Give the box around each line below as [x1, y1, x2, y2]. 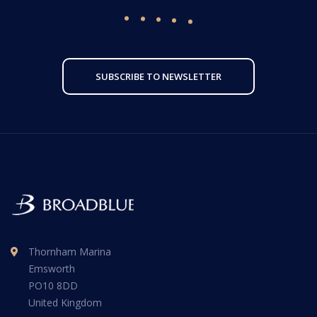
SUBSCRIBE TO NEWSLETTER [96, 69, 221, 83]
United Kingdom [28, 295, 102, 309]
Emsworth [28, 261, 75, 275]
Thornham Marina [28, 244, 111, 258]
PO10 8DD [28, 278, 78, 292]
